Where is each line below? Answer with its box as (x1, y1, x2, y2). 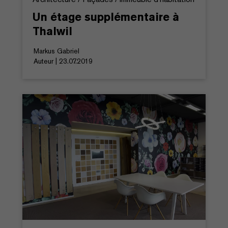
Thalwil (33, 24, 72, 39)
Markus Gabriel (34, 46, 79, 56)
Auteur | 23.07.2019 (34, 56, 93, 66)
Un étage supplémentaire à (33, 10, 179, 24)
